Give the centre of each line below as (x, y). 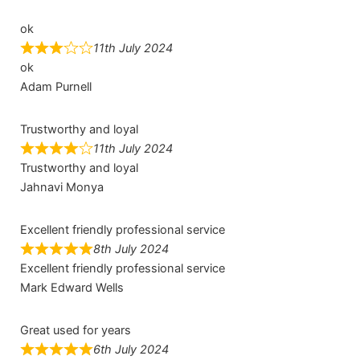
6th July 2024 (131, 350)
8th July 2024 (131, 249)
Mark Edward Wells (72, 287)
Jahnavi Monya (61, 187)
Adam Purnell (55, 86)
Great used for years (75, 331)
